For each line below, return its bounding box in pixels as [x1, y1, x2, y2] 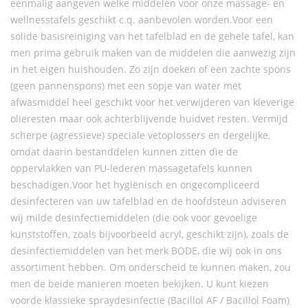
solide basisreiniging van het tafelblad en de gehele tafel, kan [10, 30, 294, 43]
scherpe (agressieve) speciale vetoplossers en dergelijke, [10, 129, 270, 142]
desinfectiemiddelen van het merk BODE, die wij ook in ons [10, 244, 282, 257]
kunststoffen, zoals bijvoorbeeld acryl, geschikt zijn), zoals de [10, 228, 289, 241]
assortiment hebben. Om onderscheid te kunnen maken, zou [10, 261, 291, 274]
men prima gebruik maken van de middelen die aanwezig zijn [10, 46, 296, 59]
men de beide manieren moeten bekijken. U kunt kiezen [10, 277, 269, 290]
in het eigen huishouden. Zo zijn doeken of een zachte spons [10, 63, 291, 76]
